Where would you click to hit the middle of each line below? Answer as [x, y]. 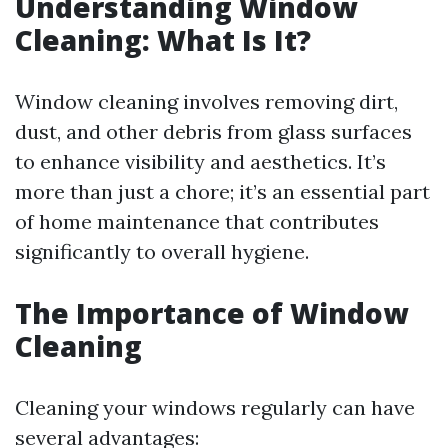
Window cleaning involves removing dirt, [206, 101]
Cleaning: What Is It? [163, 40]
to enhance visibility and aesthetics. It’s [200, 161]
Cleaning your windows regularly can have [215, 407]
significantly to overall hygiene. [162, 251]
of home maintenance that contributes [197, 221]
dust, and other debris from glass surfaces [213, 131]
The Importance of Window [211, 313]
